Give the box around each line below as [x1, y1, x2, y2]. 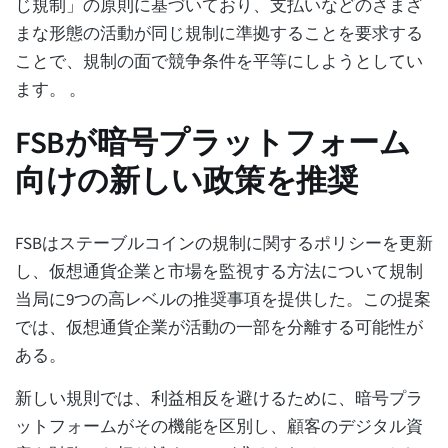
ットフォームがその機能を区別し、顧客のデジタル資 [15, 414, 423, 439]
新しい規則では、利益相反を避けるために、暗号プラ [15, 386, 423, 411]
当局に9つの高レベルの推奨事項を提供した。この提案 [15, 287, 431, 312]
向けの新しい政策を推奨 [15, 158, 358, 203]
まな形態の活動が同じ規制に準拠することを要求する [15, 21, 423, 46]
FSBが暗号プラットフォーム [15, 120, 411, 165]
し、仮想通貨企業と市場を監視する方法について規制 [15, 259, 423, 284]
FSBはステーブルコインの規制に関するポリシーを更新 [15, 231, 433, 256]
